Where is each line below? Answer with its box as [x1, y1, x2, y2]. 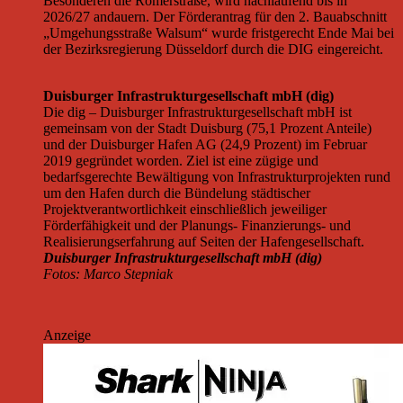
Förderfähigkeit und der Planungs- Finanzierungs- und [43, 218, 351, 234]
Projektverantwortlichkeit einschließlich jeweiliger [43, 201, 327, 218]
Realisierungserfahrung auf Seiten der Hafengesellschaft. [43, 234, 364, 250]
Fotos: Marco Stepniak [43, 266, 173, 282]
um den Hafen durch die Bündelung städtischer [43, 185, 310, 201]
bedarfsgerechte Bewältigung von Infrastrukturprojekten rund [43, 169, 390, 185]
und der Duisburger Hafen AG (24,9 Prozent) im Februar [43, 137, 367, 153]
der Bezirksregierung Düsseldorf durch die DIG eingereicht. [43, 41, 383, 58]
